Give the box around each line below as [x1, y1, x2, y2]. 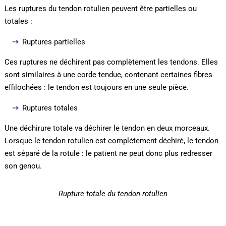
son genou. [4, 161, 42, 171]
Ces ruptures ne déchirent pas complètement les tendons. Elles [4, 58, 218, 67]
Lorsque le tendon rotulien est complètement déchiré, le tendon [4, 136, 218, 146]
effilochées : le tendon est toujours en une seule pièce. [4, 83, 189, 92]
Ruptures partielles [22, 37, 85, 47]
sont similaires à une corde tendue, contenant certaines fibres [4, 70, 212, 80]
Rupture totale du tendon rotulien [58, 189, 167, 199]
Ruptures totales [22, 103, 78, 113]
